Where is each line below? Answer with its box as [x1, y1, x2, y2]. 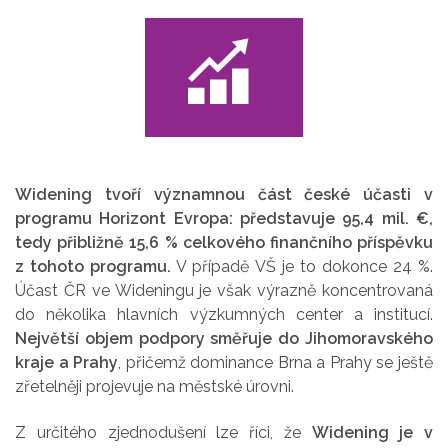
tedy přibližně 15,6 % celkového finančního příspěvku [15, 232, 433, 252]
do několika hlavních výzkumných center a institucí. [15, 304, 433, 324]
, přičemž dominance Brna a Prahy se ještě [118, 352, 434, 372]
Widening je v [311, 423, 433, 443]
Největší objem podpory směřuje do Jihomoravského [15, 328, 433, 348]
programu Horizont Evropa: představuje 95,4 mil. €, [15, 208, 433, 228]
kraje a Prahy [15, 352, 119, 372]
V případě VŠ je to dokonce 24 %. [171, 256, 434, 276]
